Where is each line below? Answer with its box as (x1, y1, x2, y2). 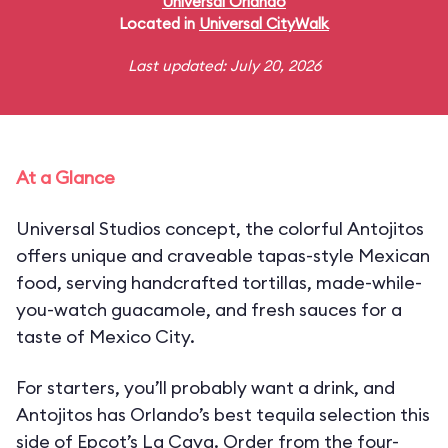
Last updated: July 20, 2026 (127, 56, 321, 75)
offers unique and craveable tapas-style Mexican (16, 244, 430, 267)
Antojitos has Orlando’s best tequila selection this (16, 403, 430, 426)
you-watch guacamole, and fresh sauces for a (16, 298, 402, 321)
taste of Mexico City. (16, 325, 195, 348)
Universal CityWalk (199, 14, 329, 33)
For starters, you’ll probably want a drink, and (16, 376, 395, 399)
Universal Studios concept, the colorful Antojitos (16, 217, 424, 240)
